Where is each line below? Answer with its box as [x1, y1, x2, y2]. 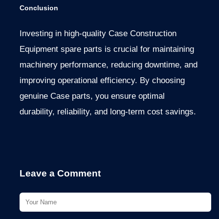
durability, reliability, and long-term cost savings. [20, 107, 196, 116]
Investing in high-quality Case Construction [20, 28, 176, 38]
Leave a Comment [20, 168, 101, 178]
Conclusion [20, 4, 58, 12]
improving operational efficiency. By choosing [20, 75, 185, 85]
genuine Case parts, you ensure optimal [20, 91, 165, 101]
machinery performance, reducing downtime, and [20, 60, 197, 69]
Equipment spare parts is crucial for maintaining [20, 44, 194, 54]
